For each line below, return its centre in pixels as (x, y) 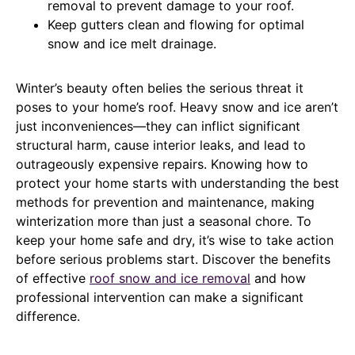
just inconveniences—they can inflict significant (158, 126)
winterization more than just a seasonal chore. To (164, 221)
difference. (48, 316)
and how (278, 278)
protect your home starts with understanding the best (177, 183)
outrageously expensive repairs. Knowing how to (162, 164)
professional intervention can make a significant (160, 297)
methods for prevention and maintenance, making (165, 202)
